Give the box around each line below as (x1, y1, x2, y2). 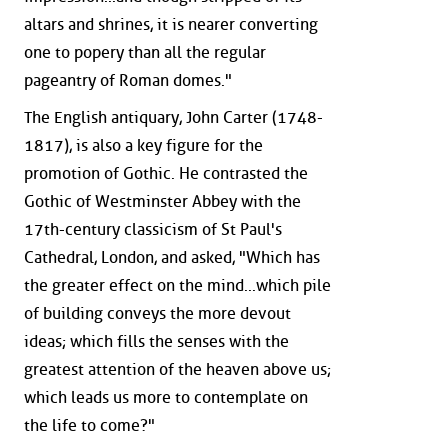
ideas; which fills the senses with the (24, 332, 289, 352)
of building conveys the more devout (24, 304, 291, 324)
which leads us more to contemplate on (24, 388, 308, 408)
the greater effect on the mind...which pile (24, 276, 331, 296)
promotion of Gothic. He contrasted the (24, 164, 308, 184)
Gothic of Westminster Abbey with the (24, 192, 301, 212)
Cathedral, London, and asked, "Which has (24, 248, 320, 268)
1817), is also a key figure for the (24, 136, 263, 156)
